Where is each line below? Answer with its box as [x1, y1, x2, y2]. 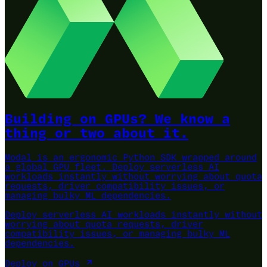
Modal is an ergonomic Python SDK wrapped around [5, 153, 257, 163]
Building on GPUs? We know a [5, 113, 230, 128]
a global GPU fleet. [5, 163, 107, 173]
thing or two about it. [5, 127, 188, 142]
